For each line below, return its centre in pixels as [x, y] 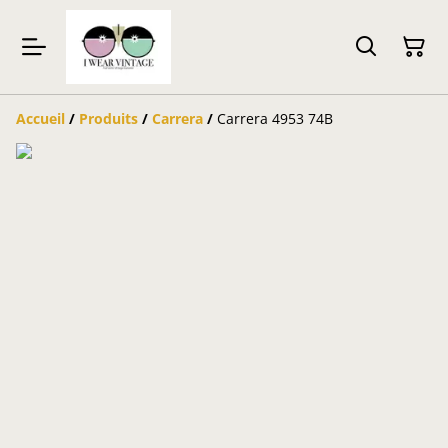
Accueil [40, 118]
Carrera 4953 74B [275, 118]
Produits [108, 118]
